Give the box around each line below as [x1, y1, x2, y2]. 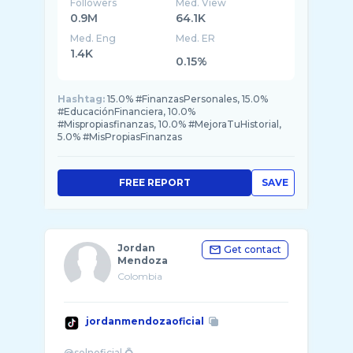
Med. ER [176, 32, 216, 44]
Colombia [117, 270, 162, 282]
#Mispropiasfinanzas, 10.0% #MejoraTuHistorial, [58, 118, 281, 130]
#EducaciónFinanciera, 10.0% [58, 106, 195, 117]
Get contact [224, 243, 281, 255]
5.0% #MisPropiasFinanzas [58, 131, 182, 143]
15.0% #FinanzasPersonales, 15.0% [107, 93, 268, 105]
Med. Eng [70, 32, 116, 44]
